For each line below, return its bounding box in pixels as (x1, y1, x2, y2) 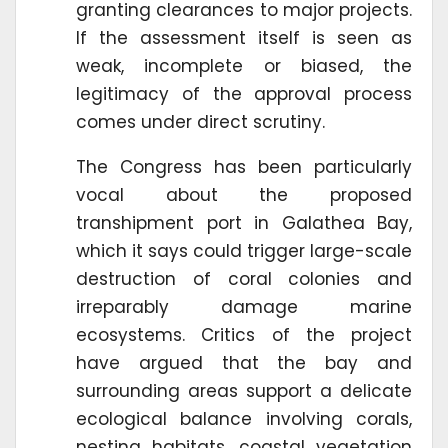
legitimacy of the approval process (76, 81, 412, 106)
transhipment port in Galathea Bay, (76, 210, 412, 235)
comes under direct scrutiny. (76, 109, 325, 134)
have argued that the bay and (76, 350, 412, 375)
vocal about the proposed (76, 182, 412, 207)
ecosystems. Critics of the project (76, 322, 412, 347)
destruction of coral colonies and (76, 266, 412, 291)
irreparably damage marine (76, 294, 412, 319)
